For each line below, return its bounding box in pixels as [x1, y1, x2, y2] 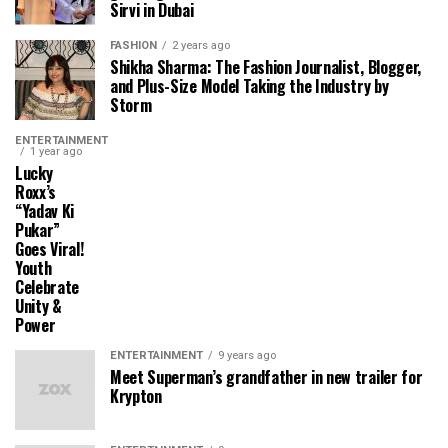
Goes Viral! [15, 237, 84, 262]
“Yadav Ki [15, 199, 75, 224]
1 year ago [30, 145, 82, 159]
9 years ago [218, 349, 276, 363]
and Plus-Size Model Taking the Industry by [110, 74, 389, 99]
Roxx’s [15, 180, 57, 205]
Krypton [110, 384, 162, 409]
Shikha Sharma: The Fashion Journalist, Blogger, [110, 55, 421, 80]
